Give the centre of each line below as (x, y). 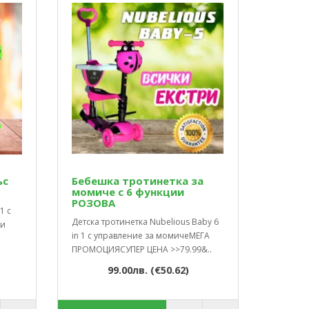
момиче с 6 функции (128, 192)
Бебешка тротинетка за (138, 181)
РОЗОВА (94, 203)
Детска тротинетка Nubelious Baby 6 (146, 222)
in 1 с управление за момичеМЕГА (141, 236)
